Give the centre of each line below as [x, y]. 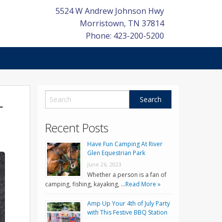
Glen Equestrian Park [116, 153]
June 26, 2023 [104, 165]
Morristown [102, 23]
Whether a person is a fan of [127, 175]
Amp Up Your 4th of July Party [129, 204]
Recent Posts [77, 128]
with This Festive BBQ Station [127, 213]
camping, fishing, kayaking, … [85, 184]
